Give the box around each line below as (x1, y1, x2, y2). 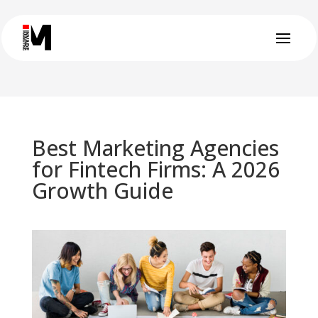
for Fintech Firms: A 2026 (31, 155, 280, 184)
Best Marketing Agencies (31, 133, 279, 163)
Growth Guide (31, 176, 173, 205)
